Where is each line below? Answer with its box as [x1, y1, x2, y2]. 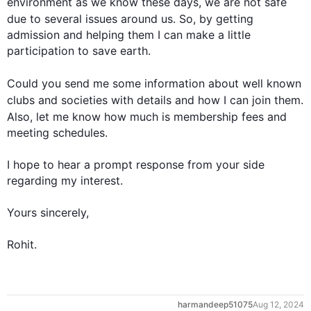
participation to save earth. [7, 44, 154, 58]
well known [242, 76, 301, 90]
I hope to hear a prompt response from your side [7, 158, 264, 171]
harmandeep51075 [178, 299, 253, 310]
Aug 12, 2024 [253, 299, 304, 310]
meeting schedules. [7, 126, 108, 140]
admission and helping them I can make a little [7, 28, 251, 42]
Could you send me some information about [7, 76, 242, 90]
